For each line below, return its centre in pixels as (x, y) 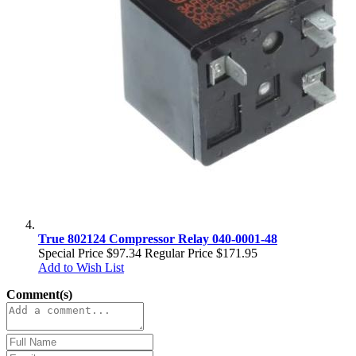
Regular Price (179, 253)
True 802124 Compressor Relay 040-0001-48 (158, 239)
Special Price (71, 253)
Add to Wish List (81, 268)
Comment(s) (39, 295)
